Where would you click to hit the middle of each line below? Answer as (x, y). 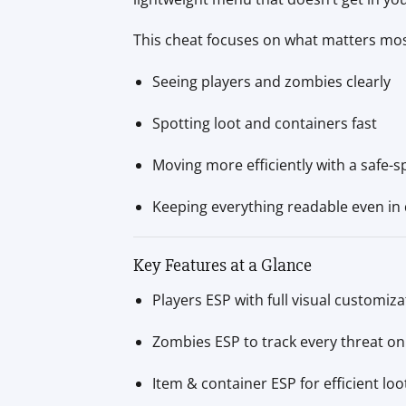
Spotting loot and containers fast (264, 123)
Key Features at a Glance (222, 266)
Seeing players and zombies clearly (271, 82)
